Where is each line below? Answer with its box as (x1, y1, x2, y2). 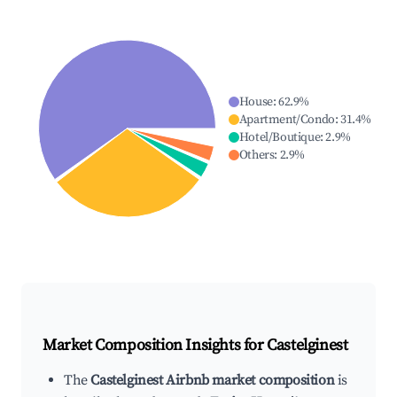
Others (238, 147, 275, 164)
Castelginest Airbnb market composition (90, 371, 335, 390)
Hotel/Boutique (238, 129, 321, 146)
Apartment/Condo (238, 112, 335, 128)
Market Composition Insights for (43, 335, 268, 356)
